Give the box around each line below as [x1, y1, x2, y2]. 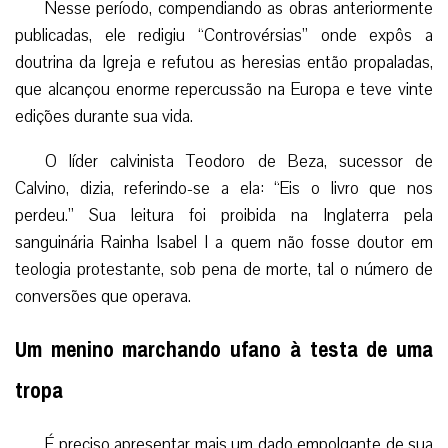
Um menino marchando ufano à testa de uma [15, 329, 433, 371]
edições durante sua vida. [15, 104, 193, 128]
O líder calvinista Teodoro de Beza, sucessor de [45, 149, 433, 173]
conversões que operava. [15, 284, 191, 308]
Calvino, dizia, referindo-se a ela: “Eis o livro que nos [15, 176, 433, 200]
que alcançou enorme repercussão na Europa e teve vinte [15, 77, 433, 101]
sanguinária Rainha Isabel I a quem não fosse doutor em [15, 230, 433, 254]
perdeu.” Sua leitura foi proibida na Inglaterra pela [15, 203, 433, 227]
